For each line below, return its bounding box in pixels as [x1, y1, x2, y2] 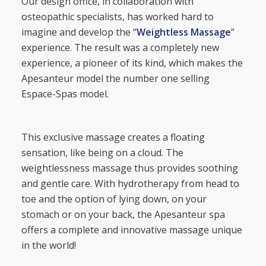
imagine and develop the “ [21, 26, 137, 39]
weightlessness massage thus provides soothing [21, 161, 238, 175]
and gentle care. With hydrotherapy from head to [21, 177, 239, 191]
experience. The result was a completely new [21, 41, 219, 55]
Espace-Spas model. [21, 87, 109, 101]
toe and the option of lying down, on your [21, 192, 207, 206]
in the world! [21, 239, 76, 252]
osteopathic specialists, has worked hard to [21, 10, 214, 24]
